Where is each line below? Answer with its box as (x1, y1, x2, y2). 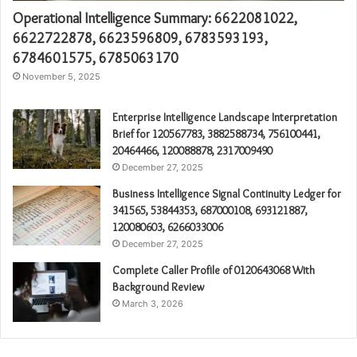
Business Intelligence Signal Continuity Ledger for (112, 186, 341, 202)
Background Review (112, 280, 204, 295)
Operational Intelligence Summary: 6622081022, (13, 10, 297, 28)
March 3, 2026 (122, 298, 183, 310)
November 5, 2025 (22, 71, 100, 83)
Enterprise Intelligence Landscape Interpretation (112, 110, 337, 125)
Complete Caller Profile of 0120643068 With (112, 263, 315, 278)
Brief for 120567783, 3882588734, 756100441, (112, 127, 320, 142)
